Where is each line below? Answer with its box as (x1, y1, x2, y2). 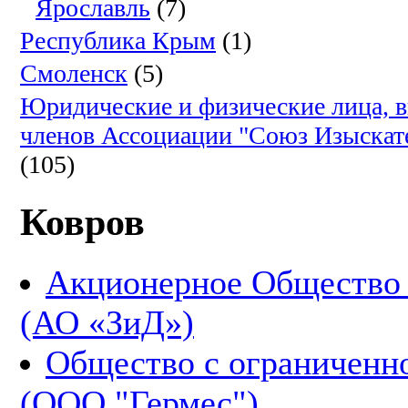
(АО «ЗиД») (20, 303, 194, 342)
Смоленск (20, 59, 127, 88)
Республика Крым (20, 26, 216, 56)
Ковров (20, 200, 145, 244)
